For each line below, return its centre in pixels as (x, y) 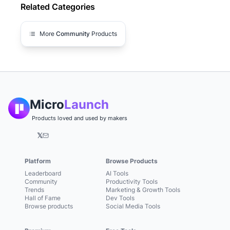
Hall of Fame (43, 198)
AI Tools (117, 174)
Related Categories (58, 7)
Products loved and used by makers (80, 118)
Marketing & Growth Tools (143, 190)
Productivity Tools (132, 182)
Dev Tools (120, 198)
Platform (38, 161)
